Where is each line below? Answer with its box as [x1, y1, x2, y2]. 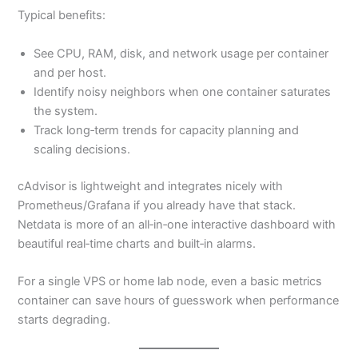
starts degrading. [18, 312, 111, 327]
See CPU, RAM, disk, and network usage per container [34, 46, 329, 61]
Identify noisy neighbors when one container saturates [34, 84, 332, 99]
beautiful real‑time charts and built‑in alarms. [18, 236, 257, 251]
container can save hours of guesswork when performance [18, 292, 340, 308]
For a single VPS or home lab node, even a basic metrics [18, 273, 323, 288]
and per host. [34, 65, 107, 80]
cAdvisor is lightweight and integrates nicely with [18, 178, 284, 193]
